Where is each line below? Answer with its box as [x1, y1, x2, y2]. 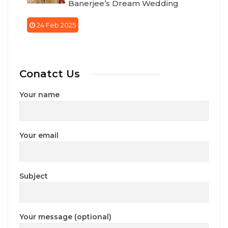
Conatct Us [19, 68, 80, 80]
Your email [19, 131, 59, 140]
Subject [19, 172, 48, 181]
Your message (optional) [19, 212, 111, 222]
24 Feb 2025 [35, 21, 76, 30]
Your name [19, 90, 60, 100]
